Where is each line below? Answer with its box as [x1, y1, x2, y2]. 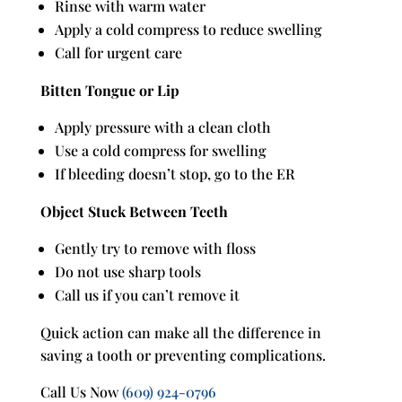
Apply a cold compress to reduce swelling [54, 20, 322, 39]
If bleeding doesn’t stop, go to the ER [54, 164, 295, 183]
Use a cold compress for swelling [54, 141, 267, 160]
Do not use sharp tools [54, 262, 201, 281]
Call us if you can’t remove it [54, 285, 240, 304]
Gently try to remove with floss [54, 239, 256, 258]
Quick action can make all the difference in [39, 323, 321, 342]
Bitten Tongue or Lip [39, 81, 179, 100]
